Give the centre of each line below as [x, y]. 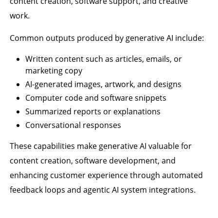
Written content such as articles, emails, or [104, 59]
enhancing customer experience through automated [106, 175]
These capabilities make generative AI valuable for [101, 146]
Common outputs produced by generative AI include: [107, 38]
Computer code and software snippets [96, 98]
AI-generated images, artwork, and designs [103, 84]
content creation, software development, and [93, 161]
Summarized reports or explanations [93, 111]
